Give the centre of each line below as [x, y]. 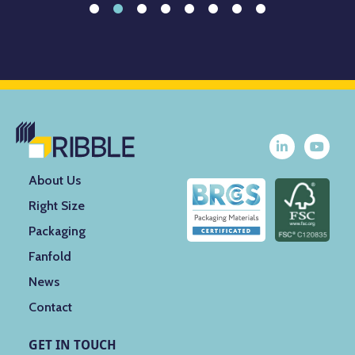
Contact [50, 307]
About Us [55, 181]
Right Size [57, 206]
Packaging [57, 231]
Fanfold [50, 257]
